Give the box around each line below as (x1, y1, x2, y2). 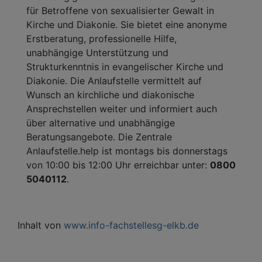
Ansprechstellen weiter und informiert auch (26, 102, 217, 115)
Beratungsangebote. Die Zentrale (26, 130, 172, 143)
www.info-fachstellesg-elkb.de (64, 219, 199, 231)
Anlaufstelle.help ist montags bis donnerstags (26, 144, 227, 157)
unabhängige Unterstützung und (26, 46, 168, 58)
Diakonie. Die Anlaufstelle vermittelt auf (26, 74, 202, 87)
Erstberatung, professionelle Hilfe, (26, 32, 177, 44)
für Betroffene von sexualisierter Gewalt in (26, 4, 214, 16)
